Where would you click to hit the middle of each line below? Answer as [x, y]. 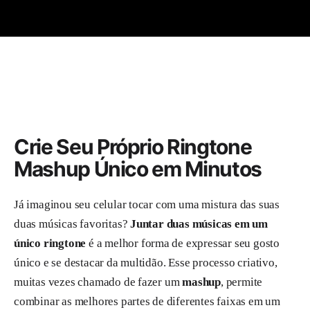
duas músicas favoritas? [72, 224]
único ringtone [50, 243]
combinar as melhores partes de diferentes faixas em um [147, 301]
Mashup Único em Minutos [138, 169]
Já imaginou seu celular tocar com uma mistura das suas [147, 204]
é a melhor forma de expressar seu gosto [183, 243]
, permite [242, 282]
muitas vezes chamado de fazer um [98, 282]
